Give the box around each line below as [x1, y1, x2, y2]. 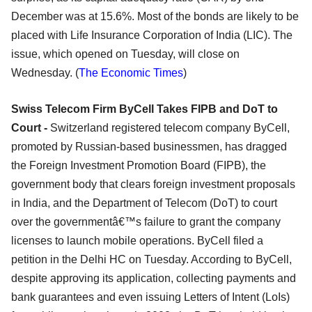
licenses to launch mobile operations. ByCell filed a [11, 234, 263, 247]
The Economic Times [79, 66, 183, 79]
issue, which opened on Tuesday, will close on [11, 47, 240, 60]
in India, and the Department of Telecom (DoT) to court [11, 196, 277, 209]
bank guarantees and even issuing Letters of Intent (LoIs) [11, 290, 290, 303]
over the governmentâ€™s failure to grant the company [11, 215, 281, 228]
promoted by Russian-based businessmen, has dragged [11, 140, 287, 153]
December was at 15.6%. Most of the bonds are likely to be [11, 10, 299, 22]
